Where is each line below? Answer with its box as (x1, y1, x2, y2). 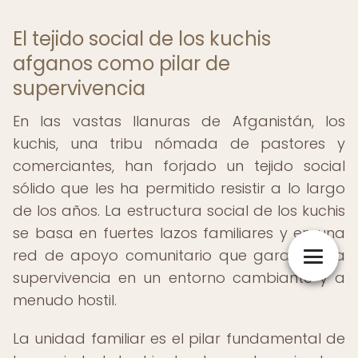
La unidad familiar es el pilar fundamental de (13, 328, 345, 348)
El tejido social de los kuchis (13, 26, 271, 52)
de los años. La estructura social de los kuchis (13, 201, 345, 221)
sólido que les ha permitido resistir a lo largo (13, 178, 345, 198)
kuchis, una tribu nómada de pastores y (13, 133, 345, 153)
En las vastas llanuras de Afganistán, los (13, 111, 345, 131)
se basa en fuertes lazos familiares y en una (13, 223, 345, 243)
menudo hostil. (13, 290, 117, 310)
